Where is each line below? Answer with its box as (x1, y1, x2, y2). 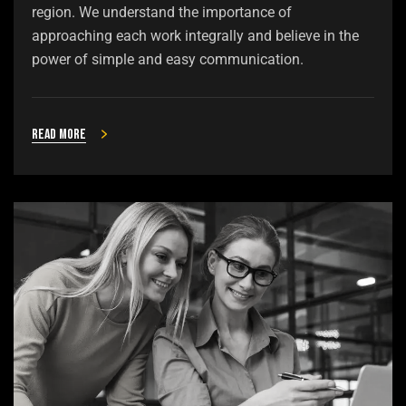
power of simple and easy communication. (32, 50, 304, 68)
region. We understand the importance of (32, 3, 292, 21)
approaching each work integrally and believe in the (32, 26, 359, 44)
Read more (32, 125, 86, 143)
